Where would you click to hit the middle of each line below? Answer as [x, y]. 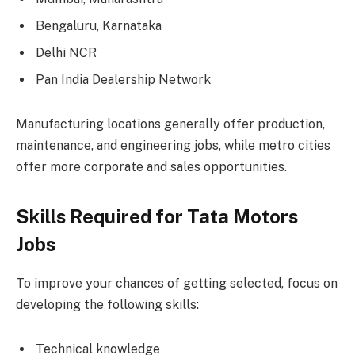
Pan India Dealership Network [123, 80]
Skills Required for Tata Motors [157, 217]
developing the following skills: [107, 304]
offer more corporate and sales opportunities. [151, 166]
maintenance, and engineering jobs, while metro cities [173, 145]
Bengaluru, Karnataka [99, 26]
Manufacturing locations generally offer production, [170, 124]
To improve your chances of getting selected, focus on [177, 283]
